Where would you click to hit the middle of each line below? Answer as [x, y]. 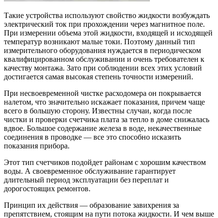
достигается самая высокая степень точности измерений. [99, 77]
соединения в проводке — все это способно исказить [92, 137]
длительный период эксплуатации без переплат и [86, 180]
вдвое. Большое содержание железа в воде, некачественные [103, 128]
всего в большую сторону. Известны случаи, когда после [98, 111]
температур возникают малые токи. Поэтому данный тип [100, 42]
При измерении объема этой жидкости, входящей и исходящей [108, 33]
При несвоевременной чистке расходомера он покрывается [102, 93]
